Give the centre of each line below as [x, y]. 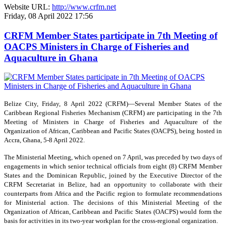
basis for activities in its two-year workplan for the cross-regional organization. [111, 221]
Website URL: [28, 7]
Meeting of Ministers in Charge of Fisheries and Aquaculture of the [113, 122]
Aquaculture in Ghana [51, 58]
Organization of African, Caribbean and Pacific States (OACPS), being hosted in [113, 131]
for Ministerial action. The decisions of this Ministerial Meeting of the [113, 203]
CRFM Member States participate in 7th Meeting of [111, 35]
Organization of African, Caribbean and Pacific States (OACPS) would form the [113, 212]
